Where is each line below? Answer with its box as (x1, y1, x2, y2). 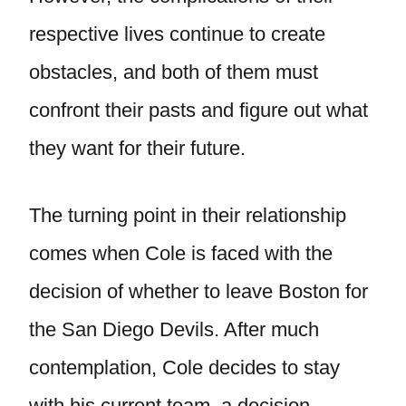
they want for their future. (29, 137, 246, 159)
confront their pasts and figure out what (29, 99, 368, 121)
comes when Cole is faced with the (29, 242, 333, 265)
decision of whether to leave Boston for (29, 280, 368, 303)
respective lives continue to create (29, 23, 325, 45)
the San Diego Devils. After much (29, 318, 319, 341)
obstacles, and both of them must (29, 61, 318, 83)
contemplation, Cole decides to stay (29, 356, 340, 379)
